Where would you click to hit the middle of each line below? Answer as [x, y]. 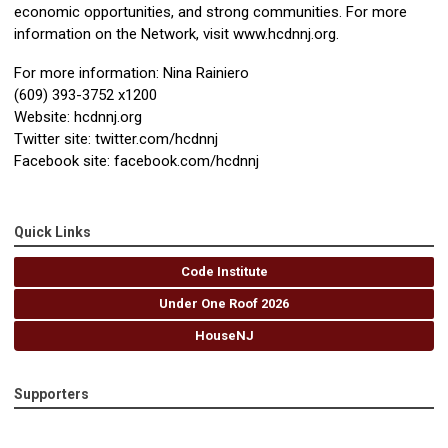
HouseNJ [224, 336]
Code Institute [224, 272]
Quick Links [52, 232]
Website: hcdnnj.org [78, 117]
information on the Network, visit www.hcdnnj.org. [176, 34]
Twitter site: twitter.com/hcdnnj [116, 139]
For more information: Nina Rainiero [131, 73]
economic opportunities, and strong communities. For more [210, 12]
